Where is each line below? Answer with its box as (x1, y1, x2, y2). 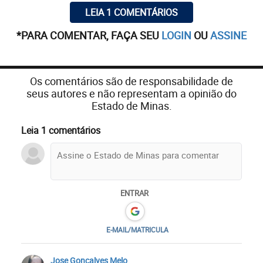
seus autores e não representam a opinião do (26, 86, 237, 100)
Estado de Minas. (91, 98, 172, 113)
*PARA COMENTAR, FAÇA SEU (16, 28, 161, 42)
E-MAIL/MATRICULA (106, 224, 168, 234)
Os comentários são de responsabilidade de (30, 73, 233, 88)
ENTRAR (120, 187, 149, 198)
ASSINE (210, 28, 247, 42)
